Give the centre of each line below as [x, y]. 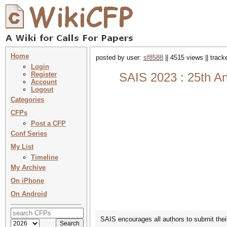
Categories [27, 100]
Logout [42, 89]
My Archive [28, 167]
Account [44, 82]
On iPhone [27, 181]
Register [44, 74]
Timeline [45, 157]
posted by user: [120, 58]
